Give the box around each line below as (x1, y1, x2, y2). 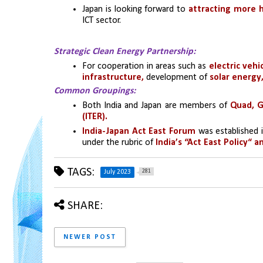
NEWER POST (63, 233, 116, 241)
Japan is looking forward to (82, 4, 189, 14)
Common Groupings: (54, 86, 136, 96)
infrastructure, (82, 72, 144, 82)
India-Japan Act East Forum (82, 126, 195, 136)
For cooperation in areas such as (82, 61, 209, 71)
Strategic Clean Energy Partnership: (54, 46, 195, 56)
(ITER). (82, 112, 107, 122)
